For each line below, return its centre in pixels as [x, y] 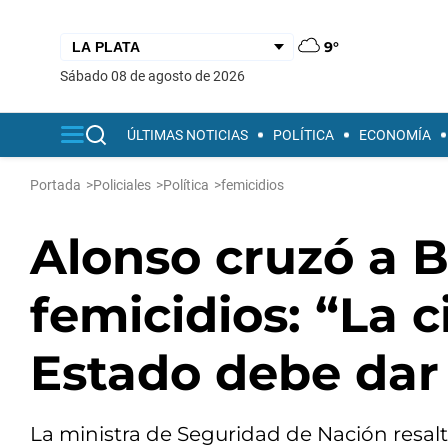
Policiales [122, 185]
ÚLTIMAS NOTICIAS [187, 135]
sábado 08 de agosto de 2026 [156, 75]
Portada [55, 185]
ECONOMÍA [395, 135]
